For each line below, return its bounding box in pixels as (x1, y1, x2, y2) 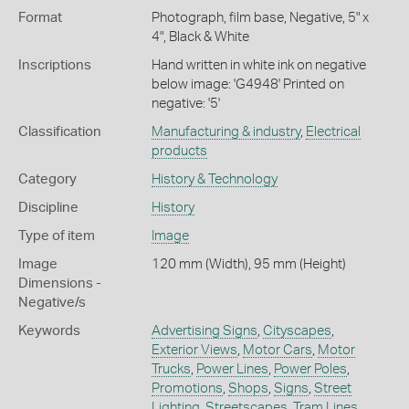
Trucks (151, 362, 191, 376)
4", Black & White (151, 29, 249, 44)
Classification (18, 124, 101, 139)
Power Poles (273, 362, 347, 376)
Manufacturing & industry (151, 124, 300, 139)
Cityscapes (262, 323, 331, 338)
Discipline (18, 200, 79, 215)
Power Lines (195, 362, 268, 376)
